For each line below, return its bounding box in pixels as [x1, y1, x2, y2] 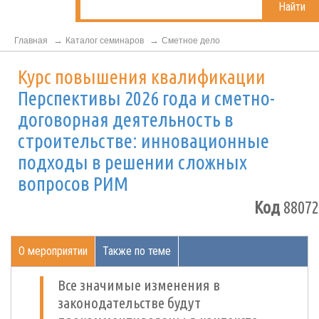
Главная [14, 36, 48, 46]
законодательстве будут [58, 294, 201, 311]
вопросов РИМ [18, 172, 128, 194]
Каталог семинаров [66, 36, 144, 46]
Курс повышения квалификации [18, 66, 266, 88]
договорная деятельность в [18, 108, 234, 130]
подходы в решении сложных [18, 151, 247, 173]
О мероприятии [19, 244, 88, 258]
